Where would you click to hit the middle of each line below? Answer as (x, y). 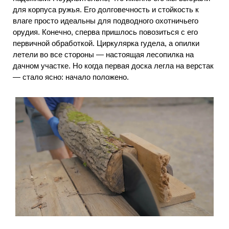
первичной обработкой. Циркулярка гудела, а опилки (106, 43)
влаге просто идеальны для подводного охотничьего (106, 21)
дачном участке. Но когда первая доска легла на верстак (113, 66)
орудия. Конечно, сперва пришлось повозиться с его (105, 32)
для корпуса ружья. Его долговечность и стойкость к (106, 10)
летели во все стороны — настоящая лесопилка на (103, 55)
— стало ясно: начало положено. (71, 77)
